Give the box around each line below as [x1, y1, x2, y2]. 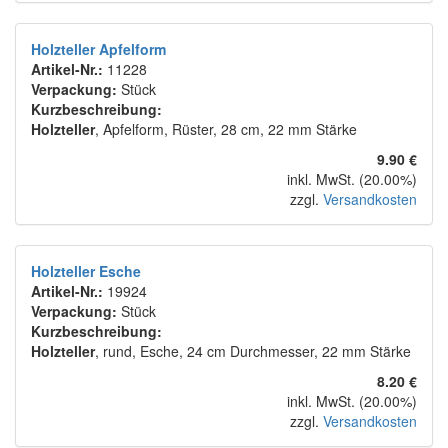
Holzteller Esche [31, 261, 141, 282]
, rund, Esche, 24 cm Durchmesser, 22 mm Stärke [95, 341, 411, 362]
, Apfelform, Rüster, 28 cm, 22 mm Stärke [95, 119, 357, 140]
